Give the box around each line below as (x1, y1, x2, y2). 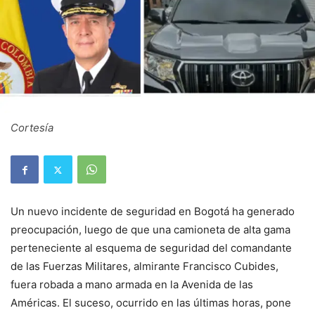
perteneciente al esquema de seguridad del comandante (11, 241, 292, 255)
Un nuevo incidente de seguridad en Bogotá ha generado (11, 205, 295, 219)
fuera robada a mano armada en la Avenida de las (11, 278, 253, 292)
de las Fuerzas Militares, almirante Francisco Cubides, (11, 259, 278, 274)
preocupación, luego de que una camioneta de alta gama (11, 223, 290, 237)
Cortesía (11, 121, 53, 135)
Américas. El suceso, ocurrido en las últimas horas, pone (11, 296, 291, 310)
